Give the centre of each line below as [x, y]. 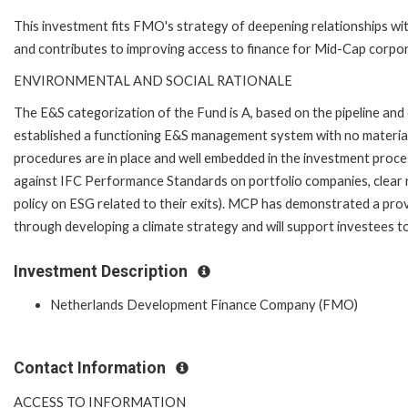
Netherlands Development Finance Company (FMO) [204, 305]
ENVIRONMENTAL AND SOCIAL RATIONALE [153, 80]
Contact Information [92, 368]
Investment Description [102, 271]
